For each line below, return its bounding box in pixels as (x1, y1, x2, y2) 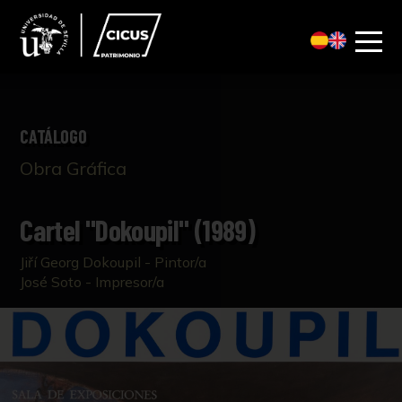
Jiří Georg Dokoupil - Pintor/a (20, 253, 207, 272)
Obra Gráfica (20, 157, 127, 179)
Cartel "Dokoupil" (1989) (20, 212, 256, 247)
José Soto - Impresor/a (20, 273, 165, 292)
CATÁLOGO (20, 126, 87, 147)
